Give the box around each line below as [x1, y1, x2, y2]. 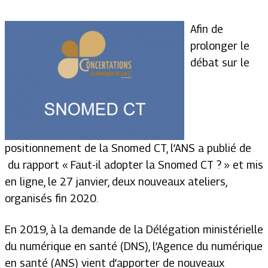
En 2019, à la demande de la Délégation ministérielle [5, 223, 263, 236]
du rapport [5, 159, 62, 171]
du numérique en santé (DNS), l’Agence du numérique [5, 240, 263, 252]
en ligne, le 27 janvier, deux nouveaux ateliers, [5, 175, 227, 188]
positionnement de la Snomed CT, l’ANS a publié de [5, 142, 251, 154]
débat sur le [190, 56, 249, 69]
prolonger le [190, 39, 249, 52]
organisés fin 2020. [5, 192, 98, 205]
